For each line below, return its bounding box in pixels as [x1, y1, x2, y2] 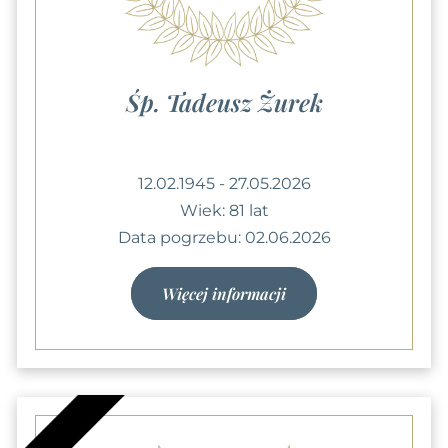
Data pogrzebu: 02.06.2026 [117, 227, 331, 247]
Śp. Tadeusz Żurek [125, 85, 323, 118]
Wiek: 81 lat [179, 200, 269, 220]
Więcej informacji [162, 282, 286, 304]
